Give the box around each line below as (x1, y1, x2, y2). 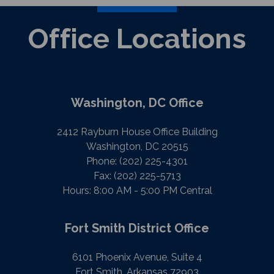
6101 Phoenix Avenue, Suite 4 (72, 251, 202, 263)
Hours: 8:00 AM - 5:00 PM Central (62, 185, 212, 196)
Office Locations (28, 22, 246, 55)
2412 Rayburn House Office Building (56, 126, 218, 138)
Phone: (86, 155, 119, 167)
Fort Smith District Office (65, 221, 209, 235)
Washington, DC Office (70, 95, 204, 110)
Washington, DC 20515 (86, 141, 188, 152)
